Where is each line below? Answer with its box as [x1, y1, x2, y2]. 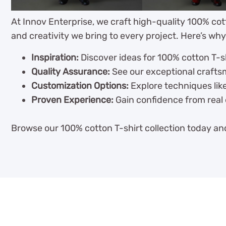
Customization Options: [31, 80, 129, 91]
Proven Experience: [31, 94, 114, 105]
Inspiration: [31, 51, 79, 63]
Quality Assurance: [31, 66, 110, 77]
